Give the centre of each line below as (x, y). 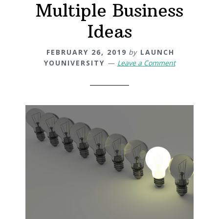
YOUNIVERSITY (74, 63)
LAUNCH (157, 52)
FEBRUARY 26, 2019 (87, 52)
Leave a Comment (146, 63)
